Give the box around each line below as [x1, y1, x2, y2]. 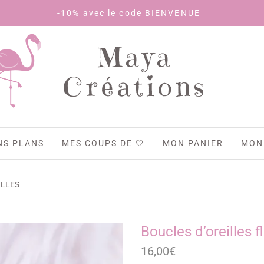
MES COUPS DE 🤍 [62, 138, 146, 148]
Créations [63, 70, 208, 104]
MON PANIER [163, 138, 224, 148]
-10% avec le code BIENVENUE [24, 8, 167, 18]
